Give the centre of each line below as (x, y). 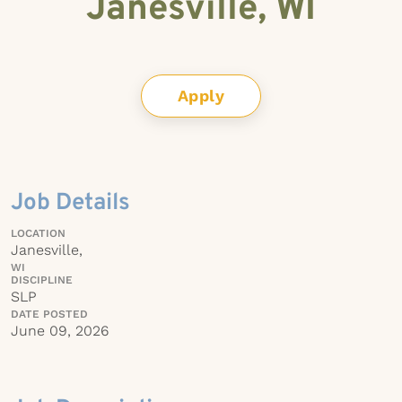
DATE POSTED (49, 314)
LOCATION (38, 233)
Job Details (70, 203)
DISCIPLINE (42, 280)
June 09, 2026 (60, 331)
